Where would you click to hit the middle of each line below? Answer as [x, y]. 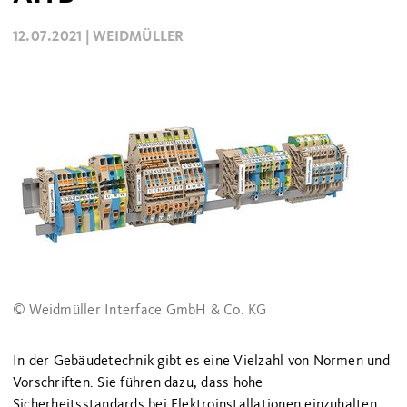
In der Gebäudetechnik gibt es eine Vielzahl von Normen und [201, 361]
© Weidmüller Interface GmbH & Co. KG [140, 310]
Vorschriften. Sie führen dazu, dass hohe [138, 382]
